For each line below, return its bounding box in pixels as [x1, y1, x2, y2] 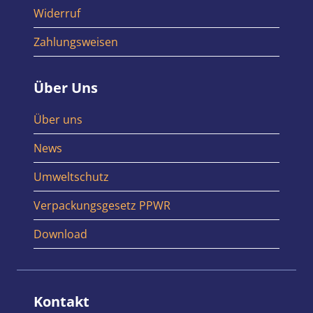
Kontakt [34, 292, 89, 312]
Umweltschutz [34, 169, 109, 185]
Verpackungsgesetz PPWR [34, 198, 170, 214]
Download [34, 226, 87, 242]
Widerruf [34, 6, 80, 22]
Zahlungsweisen [34, 34, 118, 50]
